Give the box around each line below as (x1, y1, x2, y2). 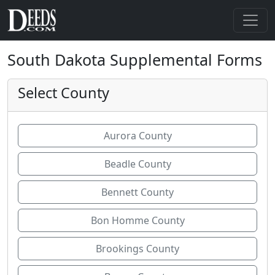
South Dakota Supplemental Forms (7, 49, 262, 70)
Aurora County (103, 129, 172, 142)
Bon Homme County (90, 214, 185, 227)
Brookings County (96, 242, 179, 255)
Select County (18, 83, 109, 103)
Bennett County (101, 185, 174, 199)
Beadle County (104, 157, 171, 171)
